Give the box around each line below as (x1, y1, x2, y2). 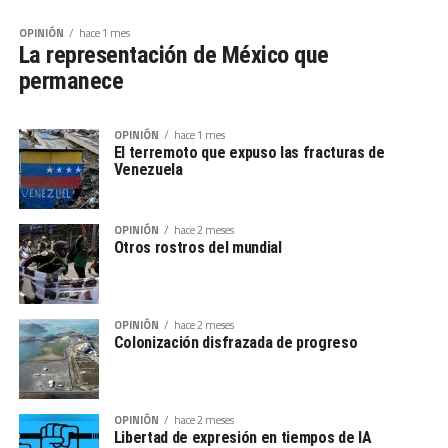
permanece (18, 67, 124, 96)
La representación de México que (18, 41, 329, 70)
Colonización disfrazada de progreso (113, 333, 358, 353)
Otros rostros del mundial (113, 238, 282, 258)
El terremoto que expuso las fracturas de (113, 143, 385, 163)
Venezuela (113, 160, 183, 180)
